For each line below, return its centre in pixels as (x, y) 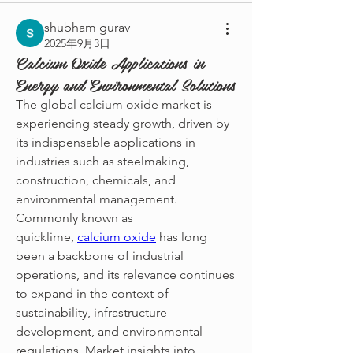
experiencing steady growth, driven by (123, 123)
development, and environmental (109, 331)
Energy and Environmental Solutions (126, 84)
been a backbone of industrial (100, 256)
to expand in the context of (92, 294)
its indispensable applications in (106, 142)
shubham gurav (87, 27)
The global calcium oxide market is (114, 104)
